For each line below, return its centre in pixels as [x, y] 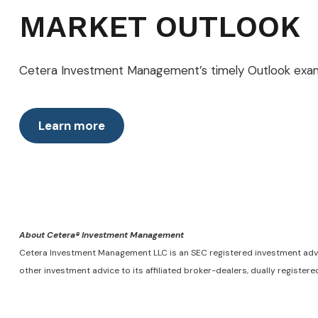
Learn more [71, 126]
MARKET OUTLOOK [159, 27]
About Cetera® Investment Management [101, 235]
